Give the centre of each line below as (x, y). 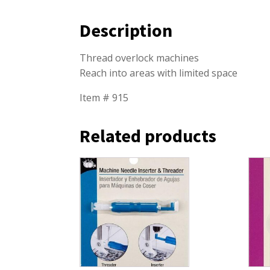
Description (126, 30)
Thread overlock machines (139, 58)
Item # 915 (104, 98)
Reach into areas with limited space (159, 73)
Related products (148, 136)
